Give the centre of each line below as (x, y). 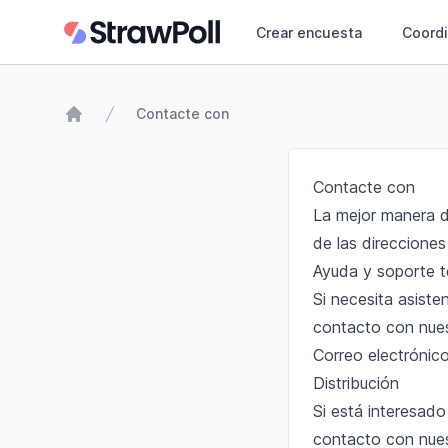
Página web (106, 135)
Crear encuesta (309, 32)
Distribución (356, 383)
